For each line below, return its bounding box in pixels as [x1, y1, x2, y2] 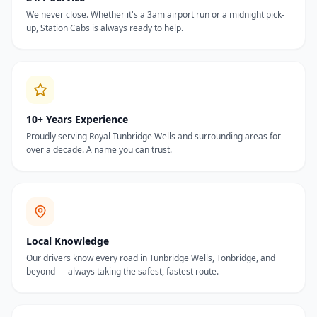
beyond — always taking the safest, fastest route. [26, 265, 219, 277]
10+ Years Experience [26, 113, 128, 126]
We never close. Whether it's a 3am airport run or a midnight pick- [26, 8, 284, 21]
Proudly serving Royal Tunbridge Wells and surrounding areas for [26, 130, 281, 142]
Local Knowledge [26, 234, 109, 248]
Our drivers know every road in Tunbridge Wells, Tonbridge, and [26, 252, 275, 264]
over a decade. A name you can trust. [26, 144, 172, 156]
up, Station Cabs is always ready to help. [26, 22, 183, 34]
